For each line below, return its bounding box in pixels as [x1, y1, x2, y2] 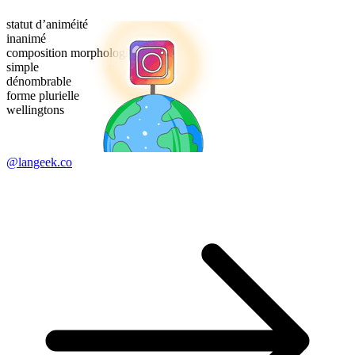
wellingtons [6, 103, 64, 117]
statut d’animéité [6, 17, 88, 32]
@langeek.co [6, 155, 72, 170]
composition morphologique [6, 46, 147, 60]
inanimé [6, 32, 46, 46]
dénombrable [6, 74, 71, 89]
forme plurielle [6, 89, 79, 103]
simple [6, 60, 39, 74]
